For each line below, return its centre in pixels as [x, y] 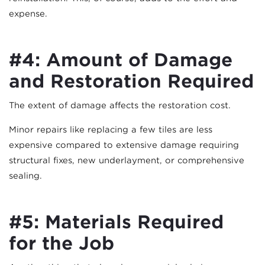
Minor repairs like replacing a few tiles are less [111, 129]
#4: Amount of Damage [121, 59]
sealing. [25, 175]
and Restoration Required [131, 81]
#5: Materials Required [116, 222]
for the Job [62, 243]
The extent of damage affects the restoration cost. [120, 105]
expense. [28, 13]
